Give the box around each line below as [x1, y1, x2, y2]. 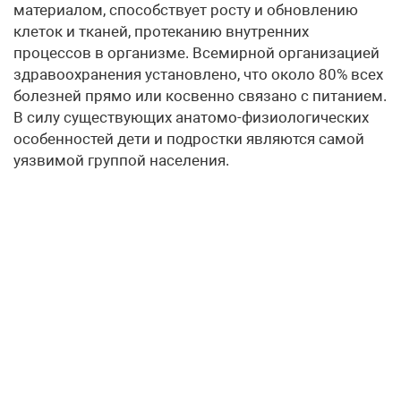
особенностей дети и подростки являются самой [13, 130, 364, 149]
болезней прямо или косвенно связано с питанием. [13, 87, 387, 106]
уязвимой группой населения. [13, 151, 229, 170]
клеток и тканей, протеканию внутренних [13, 22, 309, 41]
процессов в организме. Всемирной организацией [13, 44, 380, 63]
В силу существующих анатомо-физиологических [13, 108, 369, 127]
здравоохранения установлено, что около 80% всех [13, 65, 383, 84]
